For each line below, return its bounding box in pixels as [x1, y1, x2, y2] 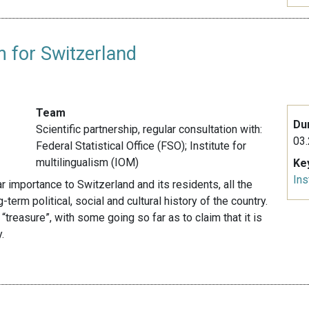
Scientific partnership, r [36, 123, 147, 137]
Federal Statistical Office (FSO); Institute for [36, 139, 247, 153]
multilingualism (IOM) [36, 156, 139, 170]
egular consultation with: [146, 123, 263, 137]
